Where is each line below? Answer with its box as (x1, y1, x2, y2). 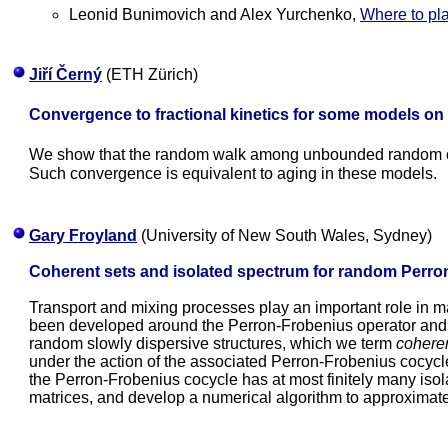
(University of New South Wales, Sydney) (137, 227, 432, 244)
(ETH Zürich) (102, 66, 198, 83)
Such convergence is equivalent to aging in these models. (29, 164, 437, 182)
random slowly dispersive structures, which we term (29, 335, 396, 352)
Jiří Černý (29, 66, 102, 83)
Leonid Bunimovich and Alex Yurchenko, (69, 6, 360, 23)
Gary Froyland (29, 227, 137, 244)
